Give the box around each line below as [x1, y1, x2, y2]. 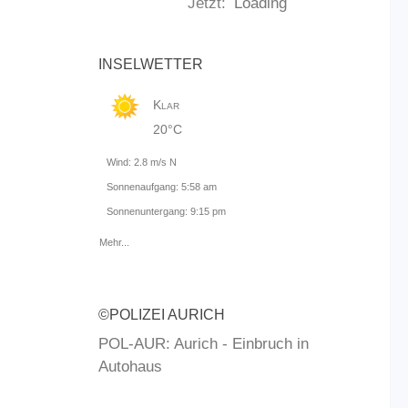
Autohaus [98, 358, 162, 376]
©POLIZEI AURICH [98, 307, 225, 323]
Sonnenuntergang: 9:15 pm [107, 206, 226, 218]
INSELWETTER [98, 56, 203, 73]
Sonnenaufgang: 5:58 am [107, 181, 217, 193]
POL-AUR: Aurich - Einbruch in [98, 335, 309, 353]
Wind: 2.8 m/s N [107, 157, 177, 168]
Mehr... [99, 237, 129, 249]
